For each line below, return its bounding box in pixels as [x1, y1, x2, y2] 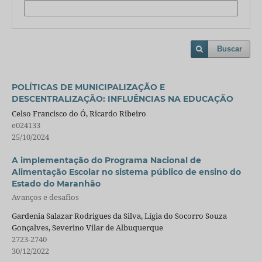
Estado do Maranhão [11, 178, 101, 189]
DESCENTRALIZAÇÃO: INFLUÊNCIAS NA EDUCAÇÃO [11, 94, 233, 105]
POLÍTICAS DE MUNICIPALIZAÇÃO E [11, 82, 165, 93]
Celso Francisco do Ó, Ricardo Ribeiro [11, 108, 146, 119]
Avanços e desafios [11, 192, 79, 203]
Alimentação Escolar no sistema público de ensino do [11, 167, 241, 178]
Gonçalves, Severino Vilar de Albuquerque [11, 222, 163, 233]
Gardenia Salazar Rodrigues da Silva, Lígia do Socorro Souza [11, 210, 227, 221]
